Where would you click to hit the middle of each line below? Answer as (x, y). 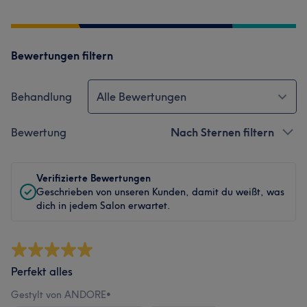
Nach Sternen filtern (222, 132)
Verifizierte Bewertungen (94, 178)
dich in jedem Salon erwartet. (103, 206)
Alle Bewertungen (142, 97)
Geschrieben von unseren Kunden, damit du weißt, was (160, 192)
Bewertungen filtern (62, 56)
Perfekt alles (42, 271)
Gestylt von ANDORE (59, 295)
